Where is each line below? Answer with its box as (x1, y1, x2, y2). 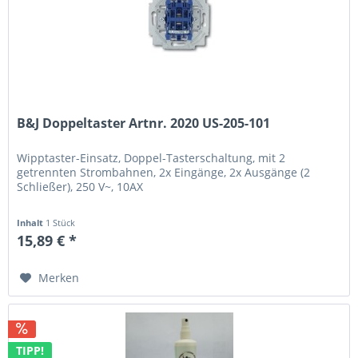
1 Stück (46, 217, 76, 229)
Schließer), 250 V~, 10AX (17, 179, 144, 195)
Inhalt (17, 217, 46, 229)
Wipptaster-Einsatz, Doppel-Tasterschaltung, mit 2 (17, 150, 286, 166)
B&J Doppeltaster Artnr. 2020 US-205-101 (17, 114, 271, 133)
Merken (38, 270, 80, 286)
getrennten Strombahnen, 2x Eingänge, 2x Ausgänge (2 (17, 165, 311, 181)
